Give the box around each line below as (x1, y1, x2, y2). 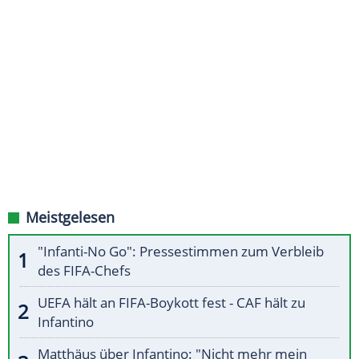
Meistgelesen (26, 208, 115, 228)
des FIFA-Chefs (38, 261, 131, 280)
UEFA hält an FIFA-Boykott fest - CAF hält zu (38, 293, 305, 313)
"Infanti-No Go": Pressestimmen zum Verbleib (38, 242, 324, 261)
